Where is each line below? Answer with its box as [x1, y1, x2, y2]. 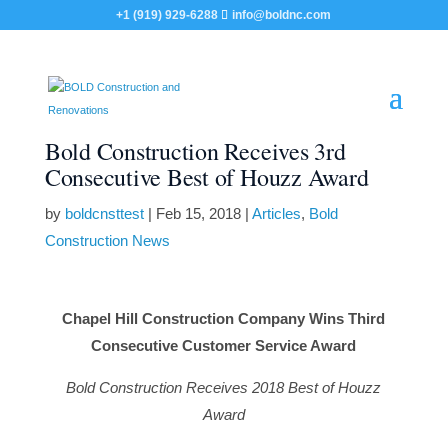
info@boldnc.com [232, 8, 332, 22]
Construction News [44, 232, 170, 249]
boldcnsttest [64, 205, 144, 222]
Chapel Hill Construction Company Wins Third [62, 310, 386, 327]
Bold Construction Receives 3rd [44, 135, 346, 167]
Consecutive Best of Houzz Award [44, 161, 369, 193]
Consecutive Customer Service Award [91, 337, 357, 354]
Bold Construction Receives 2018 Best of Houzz [66, 379, 382, 396]
